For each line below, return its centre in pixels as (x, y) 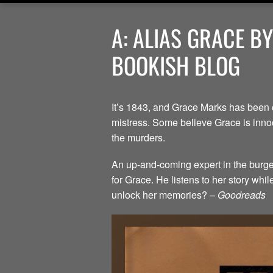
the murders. (138, 138)
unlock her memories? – (165, 195)
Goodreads (242, 195)
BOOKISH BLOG (176, 66)
